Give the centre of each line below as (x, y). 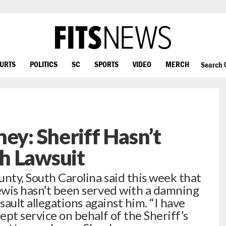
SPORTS (106, 64)
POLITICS (44, 64)
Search (212, 65)
